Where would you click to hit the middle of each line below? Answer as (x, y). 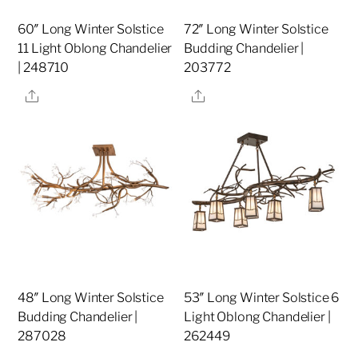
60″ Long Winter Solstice (91, 30)
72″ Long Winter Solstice (256, 30)
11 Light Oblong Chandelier (95, 49)
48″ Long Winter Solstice (91, 298)
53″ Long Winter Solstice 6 (262, 298)
